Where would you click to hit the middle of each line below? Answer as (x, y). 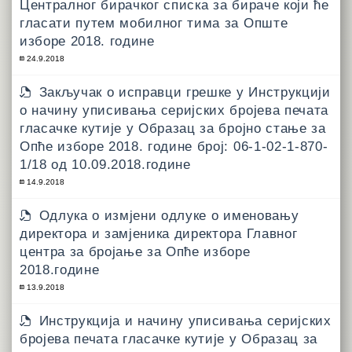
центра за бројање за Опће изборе (135, 252)
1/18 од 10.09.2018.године (105, 165)
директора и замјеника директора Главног (159, 234)
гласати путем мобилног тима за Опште (154, 23)
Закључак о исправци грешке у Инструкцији (185, 92)
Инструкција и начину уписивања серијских (185, 321)
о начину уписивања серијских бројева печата (174, 110)
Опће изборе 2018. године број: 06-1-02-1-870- (174, 147)
